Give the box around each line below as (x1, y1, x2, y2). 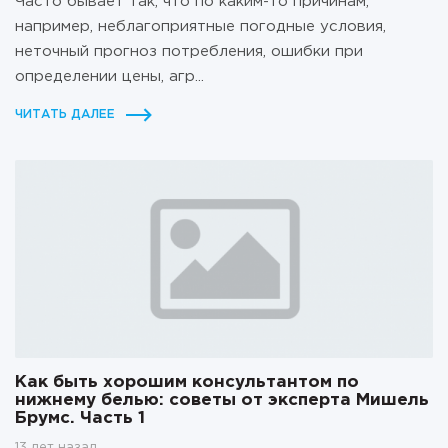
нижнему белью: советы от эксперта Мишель (15, 392, 429, 408)
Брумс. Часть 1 (15, 410, 145, 426)
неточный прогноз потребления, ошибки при (15, 45, 363, 59)
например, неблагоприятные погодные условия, (15, 20, 386, 34)
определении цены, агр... (15, 70, 204, 84)
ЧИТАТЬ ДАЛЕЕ (15, 109, 115, 121)
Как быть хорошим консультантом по (15, 374, 359, 390)
